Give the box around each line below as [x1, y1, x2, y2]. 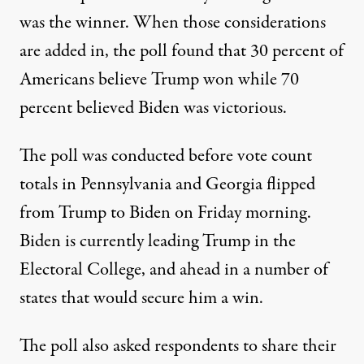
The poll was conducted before [19, 143, 237, 170]
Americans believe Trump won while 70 [19, 67, 299, 93]
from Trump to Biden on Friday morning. [19, 200, 311, 227]
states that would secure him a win [19, 285, 259, 312]
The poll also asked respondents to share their [19, 333, 336, 360]
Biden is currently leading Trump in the [19, 228, 296, 255]
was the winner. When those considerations [19, 10, 326, 37]
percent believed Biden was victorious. [19, 95, 287, 122]
